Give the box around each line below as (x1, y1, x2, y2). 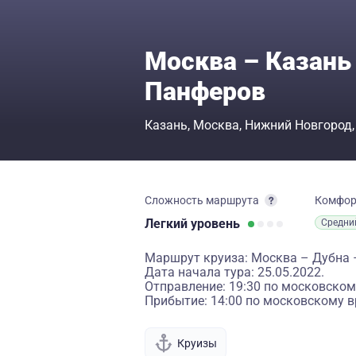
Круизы (177, 336, 217, 350)
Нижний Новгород (245, 118, 352, 133)
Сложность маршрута (145, 194, 259, 207)
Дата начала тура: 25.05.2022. (145, 265, 324, 280)
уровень (191, 216, 240, 231)
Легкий (145, 216, 191, 231)
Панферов (145, 76, 265, 106)
